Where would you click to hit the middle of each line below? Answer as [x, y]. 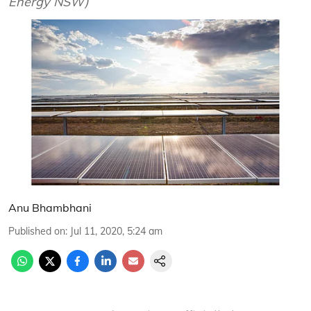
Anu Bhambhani [50, 207]
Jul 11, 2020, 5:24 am [116, 231]
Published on [37, 231]
